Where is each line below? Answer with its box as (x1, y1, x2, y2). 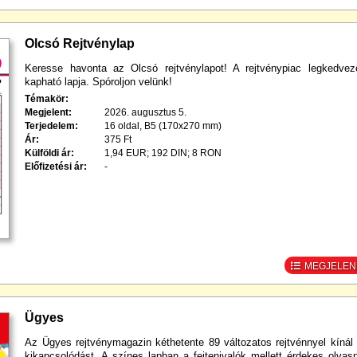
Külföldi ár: (25, 147, 75, 159)
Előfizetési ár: (25, 160, 88, 172)
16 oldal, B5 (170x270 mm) (104, 120, 222, 131)
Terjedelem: (25, 120, 79, 131)
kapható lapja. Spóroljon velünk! (25, 75, 173, 88)
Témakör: (25, 92, 69, 104)
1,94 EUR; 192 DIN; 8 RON (104, 147, 222, 159)
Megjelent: (25, 106, 73, 118)
